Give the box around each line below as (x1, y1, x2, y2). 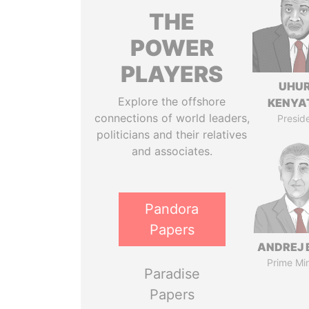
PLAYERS (121, 61, 223, 88)
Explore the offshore (118, 94, 226, 108)
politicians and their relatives (97, 128, 248, 141)
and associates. (131, 144, 212, 158)
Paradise (143, 266, 200, 282)
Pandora (145, 201, 199, 217)
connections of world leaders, (94, 111, 250, 125)
